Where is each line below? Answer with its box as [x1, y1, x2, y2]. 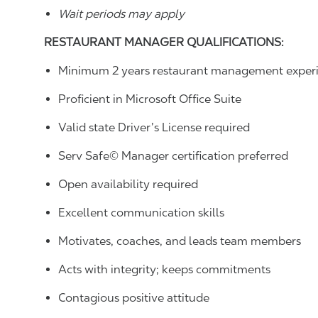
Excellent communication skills [58, 206, 224, 219]
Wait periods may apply [58, 7, 185, 21]
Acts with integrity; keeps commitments [58, 263, 273, 276]
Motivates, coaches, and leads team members [58, 234, 301, 248]
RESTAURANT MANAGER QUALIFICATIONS [44, 35, 281, 49]
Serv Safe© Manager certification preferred [58, 149, 288, 163]
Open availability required [58, 177, 198, 191]
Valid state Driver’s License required [58, 121, 250, 134]
